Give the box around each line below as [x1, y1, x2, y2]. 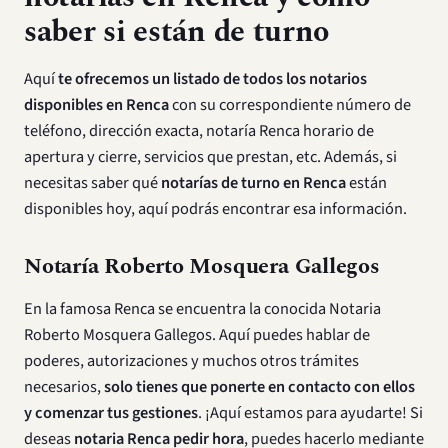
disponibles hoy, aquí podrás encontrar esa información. [24, 197, 407, 221]
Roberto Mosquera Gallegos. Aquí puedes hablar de [24, 323, 370, 347]
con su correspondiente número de [169, 93, 411, 117]
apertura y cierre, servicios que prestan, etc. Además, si [24, 145, 397, 169]
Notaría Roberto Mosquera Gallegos [24, 250, 380, 283]
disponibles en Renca [24, 93, 169, 117]
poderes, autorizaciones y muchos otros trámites [24, 349, 359, 373]
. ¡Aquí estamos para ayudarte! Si [198, 401, 423, 425]
